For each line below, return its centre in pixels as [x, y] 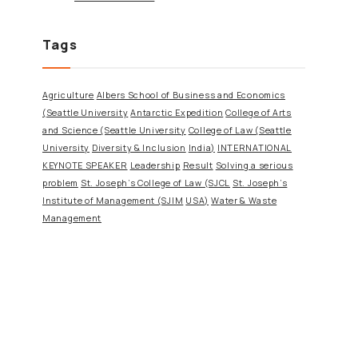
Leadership [155, 166]
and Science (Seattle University [114, 131]
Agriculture [68, 95]
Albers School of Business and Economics [191, 95]
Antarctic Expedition [177, 113]
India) [201, 148]
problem [60, 183]
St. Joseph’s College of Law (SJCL [155, 183]
